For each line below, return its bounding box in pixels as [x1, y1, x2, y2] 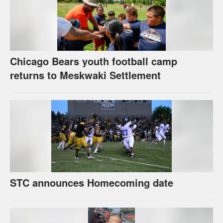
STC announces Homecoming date [10, 175, 173, 190]
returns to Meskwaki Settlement [10, 67, 161, 82]
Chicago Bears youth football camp [10, 53, 177, 68]
